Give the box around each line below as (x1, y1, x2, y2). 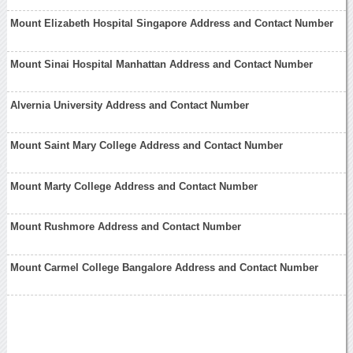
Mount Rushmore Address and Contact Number (10, 221, 242, 233)
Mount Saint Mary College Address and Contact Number (10, 139, 284, 152)
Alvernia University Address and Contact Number (10, 98, 250, 111)
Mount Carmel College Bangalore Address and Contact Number (10, 261, 319, 273)
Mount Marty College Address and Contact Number (10, 180, 258, 192)
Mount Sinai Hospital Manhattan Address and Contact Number (10, 58, 314, 70)
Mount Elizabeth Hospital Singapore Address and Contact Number (10, 17, 334, 30)
